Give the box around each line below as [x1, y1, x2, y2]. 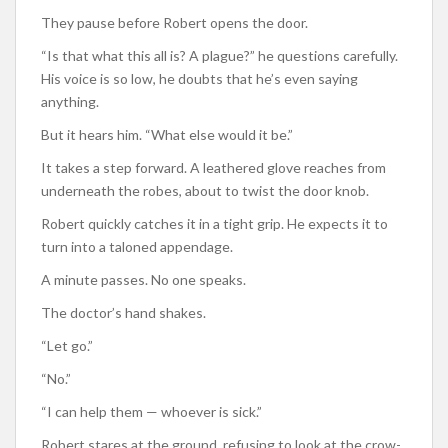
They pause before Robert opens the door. [41, 13, 308, 31]
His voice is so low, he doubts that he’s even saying [41, 69, 358, 87]
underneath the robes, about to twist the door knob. [41, 181, 369, 199]
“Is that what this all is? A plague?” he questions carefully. [41, 46, 398, 64]
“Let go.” [41, 336, 93, 354]
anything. [41, 92, 99, 110]
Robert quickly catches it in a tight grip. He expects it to [41, 214, 388, 232]
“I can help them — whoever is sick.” [41, 402, 262, 420]
